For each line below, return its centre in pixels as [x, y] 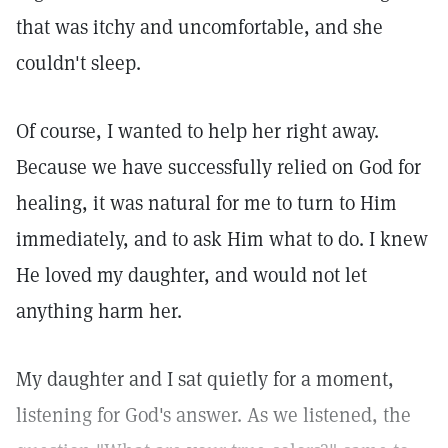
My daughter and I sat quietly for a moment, [205, 379]
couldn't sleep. [78, 63]
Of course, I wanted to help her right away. [197, 131]
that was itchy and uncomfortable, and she [199, 27]
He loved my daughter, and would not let [191, 275]
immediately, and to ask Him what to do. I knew [222, 239]
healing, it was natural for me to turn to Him [206, 203]
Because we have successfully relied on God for [218, 167]
